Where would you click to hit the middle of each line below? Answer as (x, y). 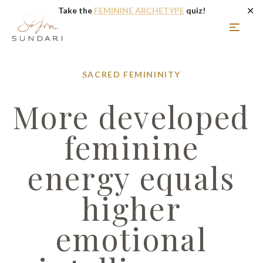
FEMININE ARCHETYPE (139, 10)
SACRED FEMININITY (131, 74)
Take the (76, 10)
